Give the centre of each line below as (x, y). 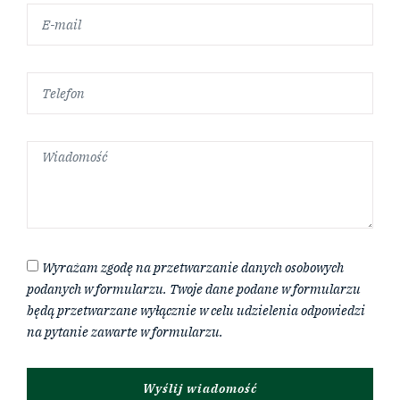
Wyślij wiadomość (200, 389)
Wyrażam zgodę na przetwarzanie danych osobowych (193, 268)
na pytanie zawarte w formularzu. (125, 332)
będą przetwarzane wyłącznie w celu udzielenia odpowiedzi (196, 311)
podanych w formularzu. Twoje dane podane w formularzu (194, 289)
